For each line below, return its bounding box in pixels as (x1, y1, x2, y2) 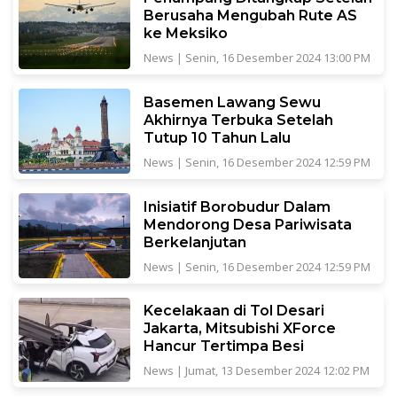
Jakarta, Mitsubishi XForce (143, 320, 336, 338)
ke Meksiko (143, 25, 228, 43)
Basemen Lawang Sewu (143, 94, 321, 112)
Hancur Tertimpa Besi (143, 338, 304, 355)
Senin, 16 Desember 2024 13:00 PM (184, 50, 370, 66)
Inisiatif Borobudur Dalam (143, 198, 331, 215)
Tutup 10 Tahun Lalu (143, 129, 291, 147)
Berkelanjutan (143, 233, 246, 251)
